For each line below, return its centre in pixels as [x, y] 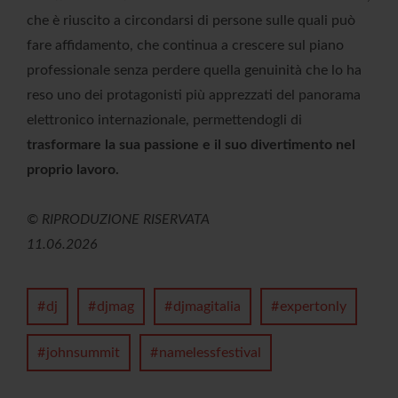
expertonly [313, 306]
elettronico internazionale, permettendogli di [164, 119]
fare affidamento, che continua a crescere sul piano [185, 45]
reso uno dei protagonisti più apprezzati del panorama [194, 95]
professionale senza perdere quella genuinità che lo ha [194, 70]
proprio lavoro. [73, 169]
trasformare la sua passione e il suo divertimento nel [191, 144]
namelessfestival [210, 352]
